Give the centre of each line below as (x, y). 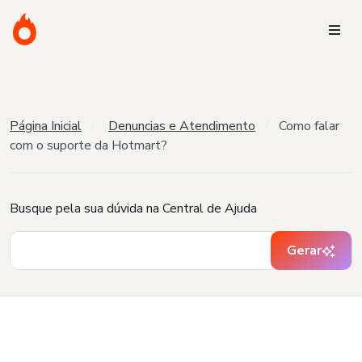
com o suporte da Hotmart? (88, 145)
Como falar (309, 126)
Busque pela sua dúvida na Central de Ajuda (133, 208)
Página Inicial (46, 126)
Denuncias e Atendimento (182, 126)
